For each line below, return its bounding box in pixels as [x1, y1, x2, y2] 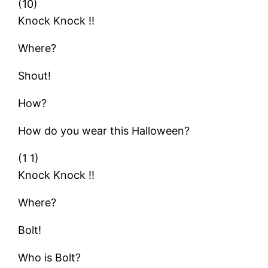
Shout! [18, 69, 51, 82]
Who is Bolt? [18, 251, 81, 264]
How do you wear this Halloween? [18, 124, 190, 137]
